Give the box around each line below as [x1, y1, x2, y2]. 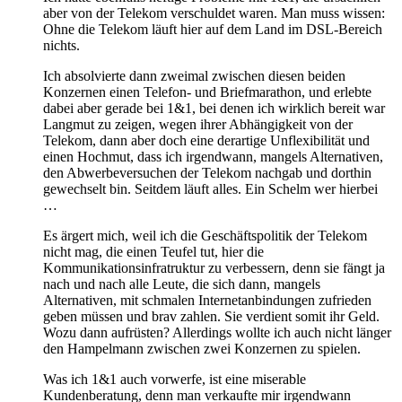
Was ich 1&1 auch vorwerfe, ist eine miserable [43, 371, 306, 387]
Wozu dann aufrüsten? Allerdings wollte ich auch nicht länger [43, 324, 391, 340]
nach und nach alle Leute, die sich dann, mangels [43, 275, 320, 292]
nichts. [43, 37, 80, 53]
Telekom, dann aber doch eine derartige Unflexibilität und [43, 132, 370, 148]
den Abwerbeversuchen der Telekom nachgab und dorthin [43, 164, 371, 180]
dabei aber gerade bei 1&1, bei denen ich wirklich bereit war [43, 100, 385, 116]
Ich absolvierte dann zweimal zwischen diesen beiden [43, 67, 345, 83]
